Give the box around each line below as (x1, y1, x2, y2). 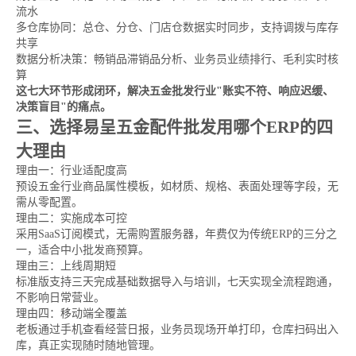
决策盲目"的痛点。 (16, 101, 111, 113)
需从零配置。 (16, 196, 83, 208)
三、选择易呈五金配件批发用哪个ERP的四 (16, 118, 333, 137)
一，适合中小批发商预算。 (16, 244, 149, 256)
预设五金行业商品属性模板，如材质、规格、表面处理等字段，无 (16, 180, 339, 192)
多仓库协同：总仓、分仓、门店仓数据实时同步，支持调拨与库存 (16, 21, 339, 33)
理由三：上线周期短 (16, 260, 116, 272)
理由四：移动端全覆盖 (16, 308, 127, 319)
